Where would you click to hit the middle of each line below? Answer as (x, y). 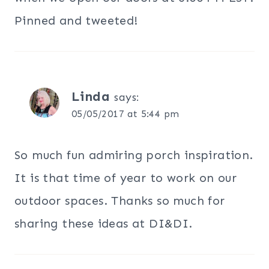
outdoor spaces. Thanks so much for (120, 200)
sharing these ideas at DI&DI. (104, 223)
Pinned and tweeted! (76, 20)
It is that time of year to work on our (126, 177)
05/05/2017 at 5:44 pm (125, 113)
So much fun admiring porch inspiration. (134, 155)
